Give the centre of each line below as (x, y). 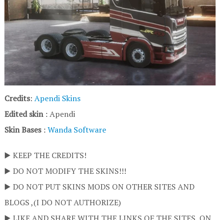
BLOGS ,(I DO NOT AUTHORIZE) (62, 202)
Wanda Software (77, 129)
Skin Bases (23, 129)
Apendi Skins (57, 98)
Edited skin (24, 114)
